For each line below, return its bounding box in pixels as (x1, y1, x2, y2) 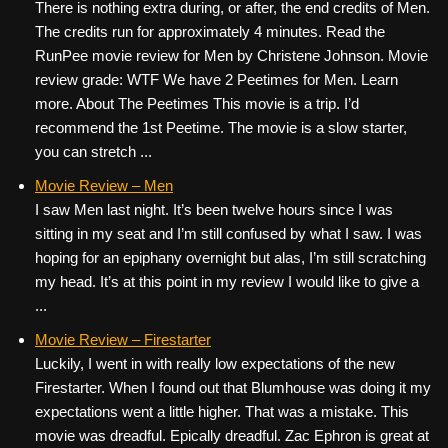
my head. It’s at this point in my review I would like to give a (35, 273, 419, 290)
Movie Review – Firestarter (35, 331, 211, 348)
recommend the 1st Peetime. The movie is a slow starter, (35, 119, 407, 136)
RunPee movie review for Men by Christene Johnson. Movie (35, 47, 428, 64)
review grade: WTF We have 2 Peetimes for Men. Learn (35, 71, 398, 88)
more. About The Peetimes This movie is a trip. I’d (35, 95, 359, 112)
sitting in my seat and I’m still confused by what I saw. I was (35, 225, 422, 242)
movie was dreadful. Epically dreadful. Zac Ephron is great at (35, 427, 429, 444)
